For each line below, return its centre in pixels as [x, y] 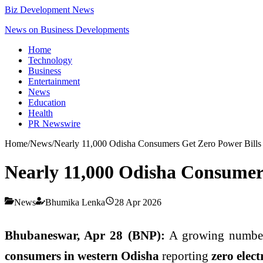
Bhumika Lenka [75, 202]
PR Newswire [54, 124]
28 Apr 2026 [138, 202]
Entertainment [54, 81]
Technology [50, 60]
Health [41, 113]
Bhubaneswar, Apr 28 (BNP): [85, 235]
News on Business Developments [67, 30]
